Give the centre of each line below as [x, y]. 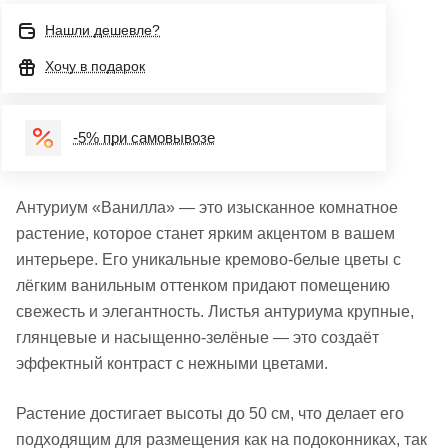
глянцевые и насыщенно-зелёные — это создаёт [197, 337]
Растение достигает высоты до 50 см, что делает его [210, 413]
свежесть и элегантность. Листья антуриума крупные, [215, 311]
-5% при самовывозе [144, 137]
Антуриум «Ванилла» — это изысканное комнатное [207, 207]
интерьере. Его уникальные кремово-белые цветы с [208, 259]
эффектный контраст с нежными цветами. [172, 363]
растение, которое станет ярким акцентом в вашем [205, 233]
